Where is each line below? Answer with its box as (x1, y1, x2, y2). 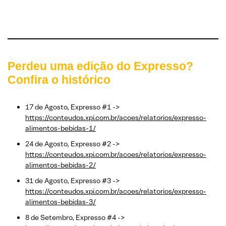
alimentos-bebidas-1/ (25, 123, 96, 133)
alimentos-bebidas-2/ (25, 160, 96, 169)
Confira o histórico (8, 73, 110, 86)
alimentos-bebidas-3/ (25, 197, 96, 206)
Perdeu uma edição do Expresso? (8, 59, 193, 73)
